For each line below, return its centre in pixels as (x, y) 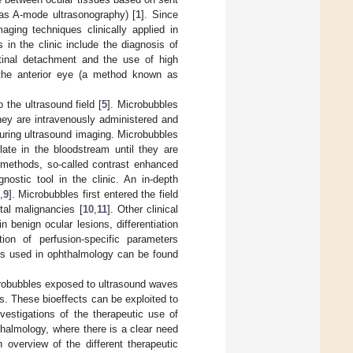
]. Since (160, 14)
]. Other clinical (143, 209)
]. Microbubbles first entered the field (93, 194)
